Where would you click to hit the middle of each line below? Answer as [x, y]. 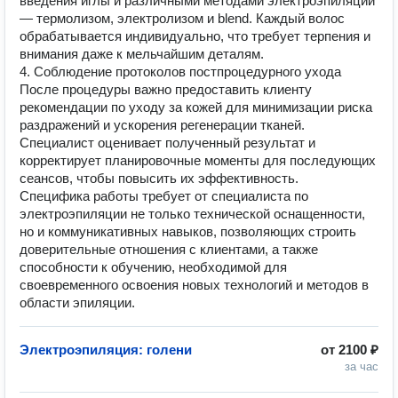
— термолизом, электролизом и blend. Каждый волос [182, 18]
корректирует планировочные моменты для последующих [198, 160]
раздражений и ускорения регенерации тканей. [162, 125]
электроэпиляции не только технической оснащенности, [192, 214]
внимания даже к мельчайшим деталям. [142, 54]
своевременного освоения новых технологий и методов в [194, 285]
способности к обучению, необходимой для [153, 267]
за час [362, 366]
